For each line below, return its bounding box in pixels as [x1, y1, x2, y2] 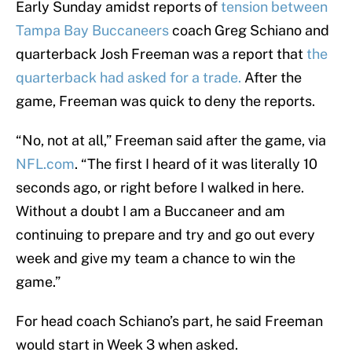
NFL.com [16, 156, 75, 173]
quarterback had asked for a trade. [16, 69, 241, 86]
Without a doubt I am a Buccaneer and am [16, 203, 285, 220]
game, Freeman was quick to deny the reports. [16, 93, 315, 110]
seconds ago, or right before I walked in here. [16, 179, 304, 196]
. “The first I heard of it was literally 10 [75, 156, 317, 173]
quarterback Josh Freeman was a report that [16, 46, 306, 63]
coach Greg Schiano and [169, 22, 329, 39]
